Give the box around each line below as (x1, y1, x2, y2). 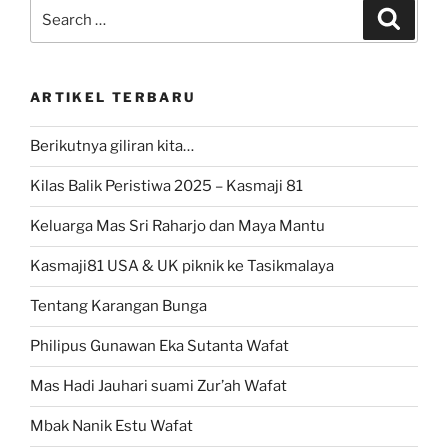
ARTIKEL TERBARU (30, 89, 196, 106)
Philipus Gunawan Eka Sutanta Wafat (30, 337, 289, 356)
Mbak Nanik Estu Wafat (30, 417, 193, 436)
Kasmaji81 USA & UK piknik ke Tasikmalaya (30, 257, 334, 276)
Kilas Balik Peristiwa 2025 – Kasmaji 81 (30, 177, 303, 196)
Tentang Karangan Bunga (30, 297, 207, 316)
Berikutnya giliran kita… (30, 137, 194, 156)
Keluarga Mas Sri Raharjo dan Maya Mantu (30, 217, 325, 236)
